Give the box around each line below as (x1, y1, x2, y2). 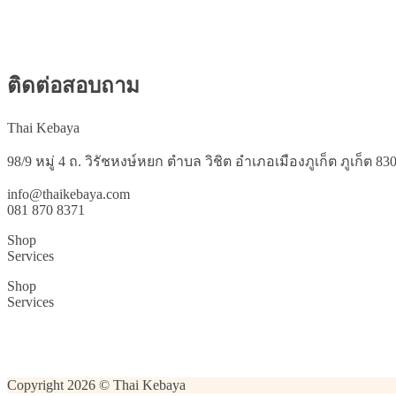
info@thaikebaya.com (7, 186, 130, 202)
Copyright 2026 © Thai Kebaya (7, 377, 186, 392)
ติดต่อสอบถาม (7, 73, 140, 97)
